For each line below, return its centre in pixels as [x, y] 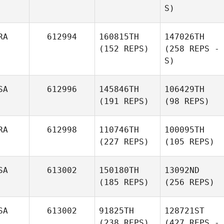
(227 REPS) [124, 142]
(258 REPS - [192, 49]
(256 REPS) [189, 182]
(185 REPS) [124, 182]
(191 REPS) [124, 101]
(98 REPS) [187, 101]
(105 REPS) [189, 142]
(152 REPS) [124, 49]
